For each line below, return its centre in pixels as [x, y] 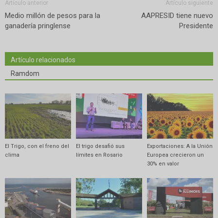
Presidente [196, 26]
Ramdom [25, 73]
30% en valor [163, 164]
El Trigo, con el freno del [37, 146]
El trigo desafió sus [100, 146]
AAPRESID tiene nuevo [177, 15]
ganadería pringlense [38, 26]
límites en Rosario [99, 155]
